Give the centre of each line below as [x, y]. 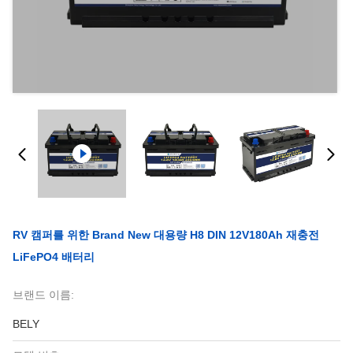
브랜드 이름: [43, 295]
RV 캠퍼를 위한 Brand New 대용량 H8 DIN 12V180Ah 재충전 [166, 235]
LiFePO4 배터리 [54, 257]
